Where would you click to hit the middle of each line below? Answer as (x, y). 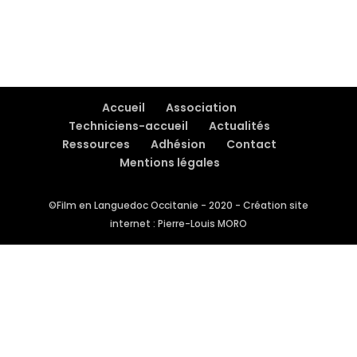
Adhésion (178, 145)
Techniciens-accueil (129, 126)
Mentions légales (169, 163)
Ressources (96, 145)
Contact (252, 145)
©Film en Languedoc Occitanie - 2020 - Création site (178, 206)
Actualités (240, 126)
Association (202, 108)
